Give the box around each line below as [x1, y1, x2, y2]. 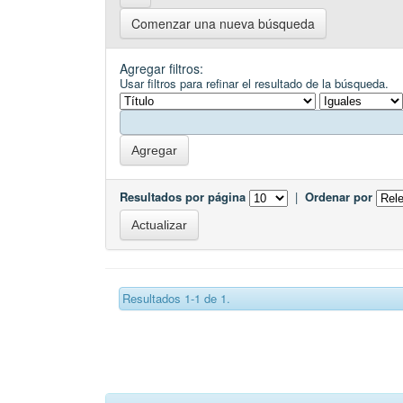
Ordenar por [305, 188, 372, 206]
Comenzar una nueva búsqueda [131, 14, 315, 33]
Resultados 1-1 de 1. [122, 290, 230, 308]
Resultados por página [120, 188, 246, 206]
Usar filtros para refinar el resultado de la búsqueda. [120, 75, 389, 93]
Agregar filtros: [120, 59, 203, 78]
